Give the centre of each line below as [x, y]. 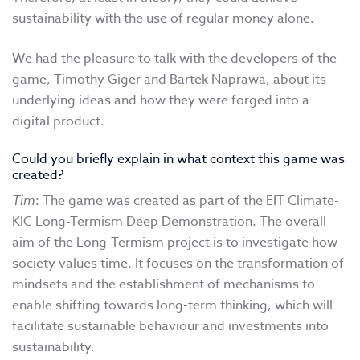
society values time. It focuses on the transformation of [178, 264]
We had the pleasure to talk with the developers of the [174, 59]
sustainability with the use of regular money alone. [163, 19]
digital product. [58, 122]
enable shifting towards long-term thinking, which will [172, 306]
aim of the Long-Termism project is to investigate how [175, 243]
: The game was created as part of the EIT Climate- [187, 201]
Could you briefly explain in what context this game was [178, 160]
